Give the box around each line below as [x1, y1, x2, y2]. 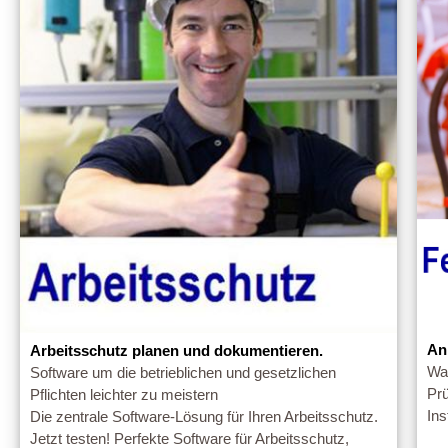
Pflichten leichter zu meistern [30, 387, 218, 404]
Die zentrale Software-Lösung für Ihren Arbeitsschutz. [30, 409, 378, 426]
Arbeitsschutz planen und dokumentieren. [30, 343, 323, 360]
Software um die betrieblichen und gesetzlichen [30, 365, 336, 382]
